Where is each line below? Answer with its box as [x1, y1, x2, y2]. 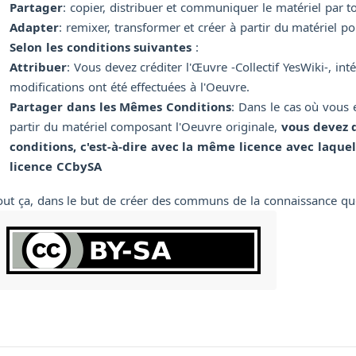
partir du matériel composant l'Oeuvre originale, [10, 118, 281, 134]
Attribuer [10, 58, 67, 75]
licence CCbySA [10, 157, 102, 174]
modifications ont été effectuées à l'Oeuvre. [10, 78, 250, 95]
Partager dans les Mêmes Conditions [10, 98, 232, 114]
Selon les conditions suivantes [10, 38, 192, 55]
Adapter [10, 18, 59, 35]
